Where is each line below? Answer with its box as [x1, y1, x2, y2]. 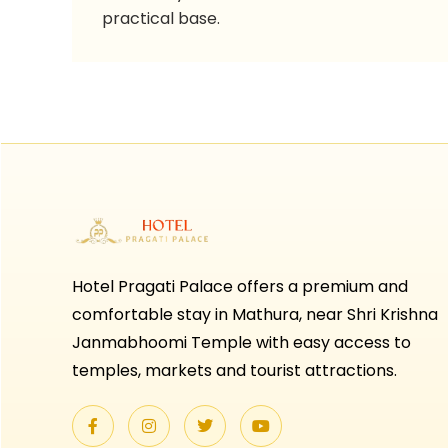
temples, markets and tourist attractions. [72, 358, 397, 382]
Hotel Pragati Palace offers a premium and [72, 274, 408, 298]
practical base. [102, 7, 221, 30]
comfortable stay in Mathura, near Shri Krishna [72, 302, 438, 326]
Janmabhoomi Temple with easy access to [72, 330, 411, 354]
